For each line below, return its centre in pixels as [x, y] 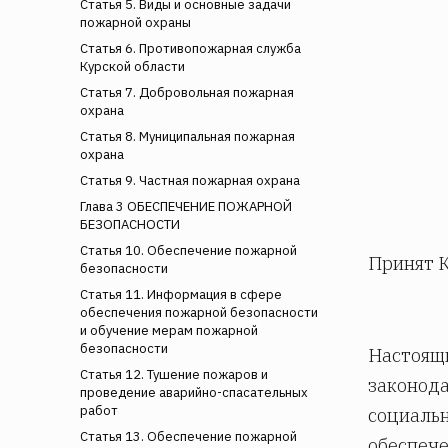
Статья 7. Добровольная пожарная [187, 92]
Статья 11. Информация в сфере [181, 294]
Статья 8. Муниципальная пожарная [187, 136]
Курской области [132, 66]
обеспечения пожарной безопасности [199, 312]
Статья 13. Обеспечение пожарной [188, 436]
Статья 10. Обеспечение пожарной [188, 250]
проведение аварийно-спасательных [194, 392]
